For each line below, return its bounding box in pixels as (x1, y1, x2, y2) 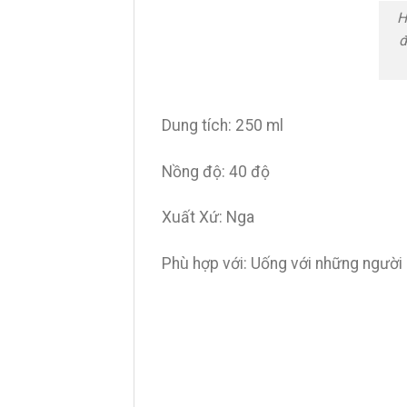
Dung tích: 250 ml (162, 115, 283, 134)
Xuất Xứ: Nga (162, 208, 254, 227)
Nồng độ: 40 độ (162, 162, 270, 181)
